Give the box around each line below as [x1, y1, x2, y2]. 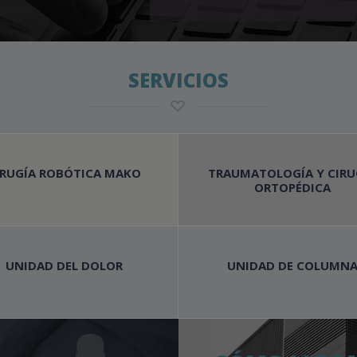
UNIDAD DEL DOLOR [5, 257, 123, 273]
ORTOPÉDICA [253, 178, 331, 195]
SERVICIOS [128, 66, 229, 93]
